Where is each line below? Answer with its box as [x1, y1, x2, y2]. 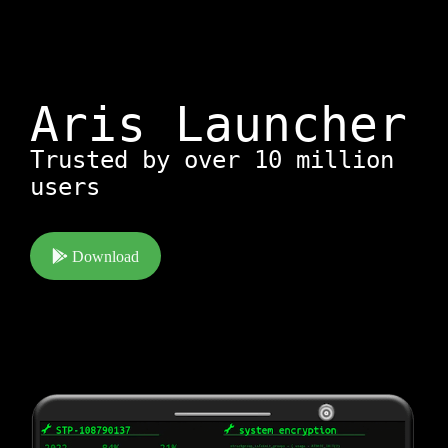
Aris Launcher [30, 96, 407, 152]
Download [68, 248, 139, 265]
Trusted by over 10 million [30, 146, 394, 174]
